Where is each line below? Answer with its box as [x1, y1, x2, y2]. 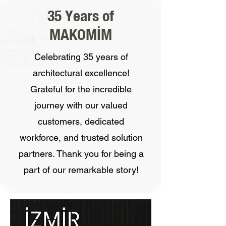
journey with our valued [34, 100, 128, 110]
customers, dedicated [38, 116, 124, 127]
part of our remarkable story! [23, 164, 139, 175]
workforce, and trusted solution [19, 132, 143, 143]
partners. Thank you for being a [18, 148, 144, 159]
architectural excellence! [32, 68, 130, 78]
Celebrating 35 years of [34, 51, 128, 62]
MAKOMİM [49, 25, 112, 43]
